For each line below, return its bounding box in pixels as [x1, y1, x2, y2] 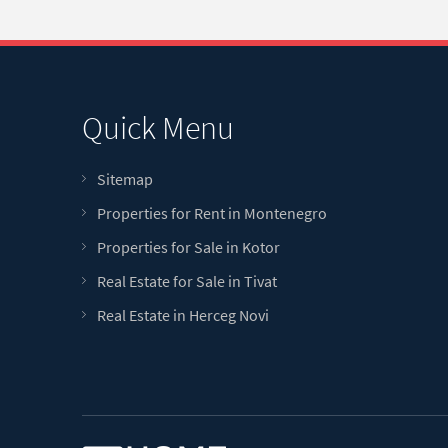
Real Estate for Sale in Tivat [97, 271, 277, 291]
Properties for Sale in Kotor [97, 237, 280, 257]
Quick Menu [82, 108, 234, 148]
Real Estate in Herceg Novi [97, 305, 269, 325]
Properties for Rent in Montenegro [97, 203, 327, 223]
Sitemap [97, 169, 153, 189]
